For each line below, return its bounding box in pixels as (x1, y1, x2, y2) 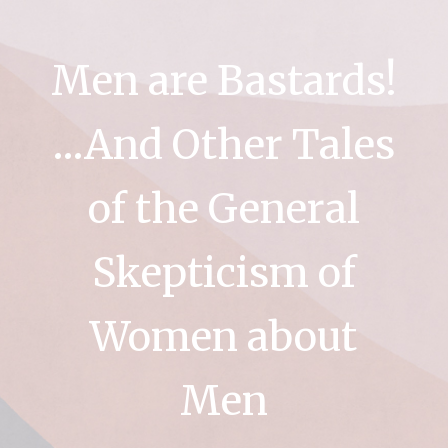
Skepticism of (91, 248, 356, 299)
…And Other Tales (52, 120, 396, 171)
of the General (87, 184, 360, 235)
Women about (90, 312, 358, 363)
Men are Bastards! (50, 56, 397, 107)
